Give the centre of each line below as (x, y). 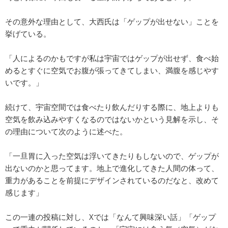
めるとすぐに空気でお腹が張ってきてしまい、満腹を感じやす (112, 70)
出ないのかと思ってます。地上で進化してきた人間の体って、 (112, 168)
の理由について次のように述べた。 (66, 132)
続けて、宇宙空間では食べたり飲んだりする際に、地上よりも (112, 107)
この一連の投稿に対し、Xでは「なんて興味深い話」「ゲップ (110, 217)
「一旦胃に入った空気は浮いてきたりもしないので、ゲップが (112, 156)
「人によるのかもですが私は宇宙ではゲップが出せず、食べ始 (112, 58)
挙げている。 (28, 34)
